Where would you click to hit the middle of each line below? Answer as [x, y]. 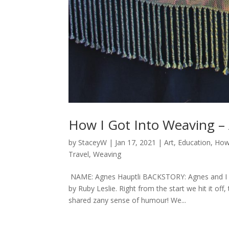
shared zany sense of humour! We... [128, 200]
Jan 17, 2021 [136, 142]
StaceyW [93, 142]
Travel [79, 154]
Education [194, 142]
